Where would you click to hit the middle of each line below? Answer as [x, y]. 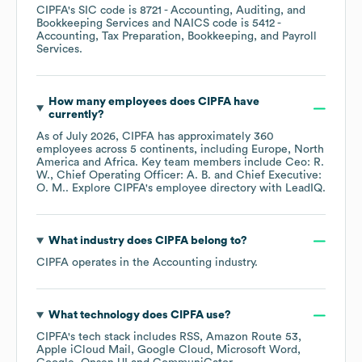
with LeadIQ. [291, 189]
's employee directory [201, 189]
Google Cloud [174, 350]
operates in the [111, 263]
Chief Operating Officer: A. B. [134, 176]
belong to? [217, 241]
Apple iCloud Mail [84, 350]
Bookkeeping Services [93, 24]
